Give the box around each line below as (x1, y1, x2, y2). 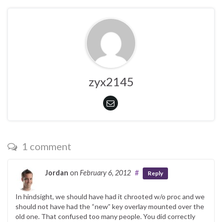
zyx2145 (88, 74, 134, 89)
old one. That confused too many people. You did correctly (15, 212, 195, 221)
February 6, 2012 (80, 168, 131, 177)
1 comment (20, 140, 71, 152)
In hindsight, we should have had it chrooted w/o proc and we (15, 192, 205, 201)
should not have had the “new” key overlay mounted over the (15, 202, 204, 211)
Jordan (45, 168, 68, 177)
